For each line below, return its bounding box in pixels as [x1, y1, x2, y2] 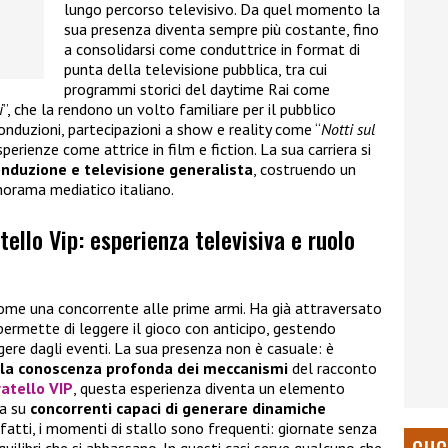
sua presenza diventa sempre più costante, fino [64, 18, 379, 39]
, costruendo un [253, 158, 356, 179]
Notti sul [321, 118, 375, 139]
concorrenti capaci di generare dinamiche [30, 397, 326, 418]
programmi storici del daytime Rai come [64, 78, 330, 99]
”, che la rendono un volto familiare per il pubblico [3, 98, 336, 119]
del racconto [288, 357, 377, 378]
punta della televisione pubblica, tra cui [64, 58, 327, 79]
